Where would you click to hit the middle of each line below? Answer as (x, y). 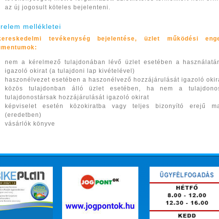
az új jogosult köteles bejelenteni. (58, 7)
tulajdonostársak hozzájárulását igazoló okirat (77, 97)
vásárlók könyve (30, 124)
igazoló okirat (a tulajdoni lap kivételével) (70, 71)
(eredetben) (23, 115)
